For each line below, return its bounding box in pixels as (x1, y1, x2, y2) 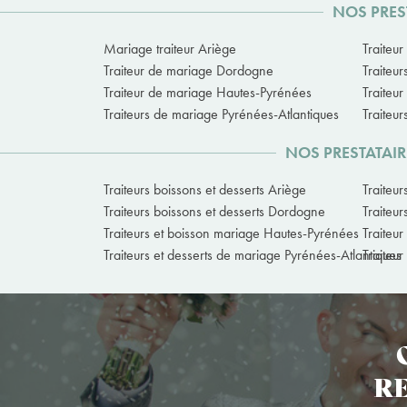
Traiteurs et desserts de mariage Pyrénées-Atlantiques (104, 245, 402, 265)
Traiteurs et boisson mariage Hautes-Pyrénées (104, 223, 359, 243)
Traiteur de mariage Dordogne (104, 61, 273, 81)
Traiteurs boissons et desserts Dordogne (104, 202, 325, 222)
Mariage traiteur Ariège (104, 39, 236, 59)
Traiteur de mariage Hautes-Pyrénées (104, 83, 312, 103)
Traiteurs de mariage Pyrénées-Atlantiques (104, 104, 339, 124)
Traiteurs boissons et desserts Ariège (104, 180, 306, 200)
